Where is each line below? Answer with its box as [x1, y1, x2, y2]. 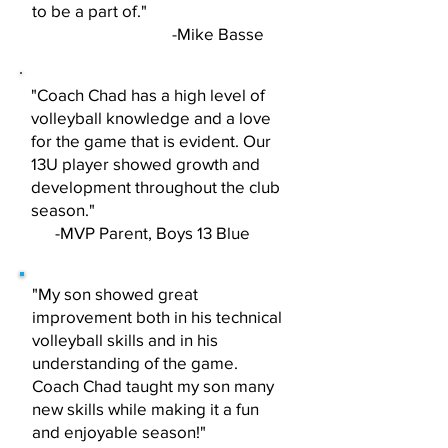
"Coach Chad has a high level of [31, 85, 265, 104]
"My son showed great [32, 284, 198, 303]
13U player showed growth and [31, 154, 260, 173]
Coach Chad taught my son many [32, 376, 274, 395]
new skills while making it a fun [32, 399, 259, 418]
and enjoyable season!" [32, 422, 206, 441]
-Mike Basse [32, 24, 264, 43]
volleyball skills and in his [32, 330, 218, 349]
